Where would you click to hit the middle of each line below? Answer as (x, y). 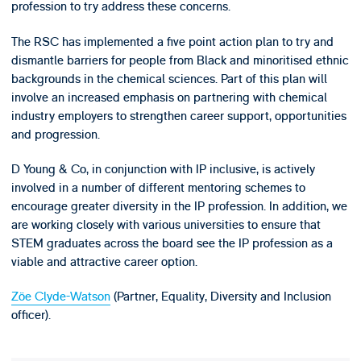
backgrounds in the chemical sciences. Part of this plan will (169, 79)
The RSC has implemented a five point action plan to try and (172, 41)
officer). (31, 315)
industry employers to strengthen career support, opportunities (178, 116)
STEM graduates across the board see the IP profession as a (172, 244)
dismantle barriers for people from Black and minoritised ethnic (180, 60)
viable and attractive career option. (104, 262)
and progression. (55, 134)
